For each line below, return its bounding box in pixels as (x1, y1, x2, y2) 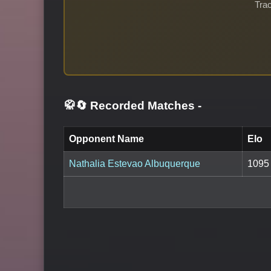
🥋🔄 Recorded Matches (64, 99, 198, 113)
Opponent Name (69, 134, 144, 145)
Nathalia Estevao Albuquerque (69, 158, 200, 169)
